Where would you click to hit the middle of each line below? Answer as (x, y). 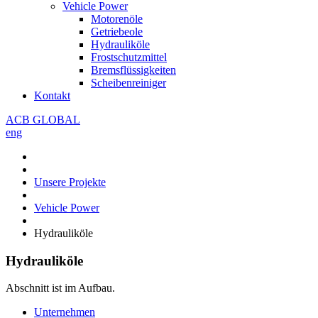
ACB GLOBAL (43, 120)
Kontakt (52, 95)
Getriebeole (117, 32)
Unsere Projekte (70, 182)
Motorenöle (117, 19)
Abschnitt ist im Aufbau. (60, 288)
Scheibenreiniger (128, 83)
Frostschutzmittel (129, 57)
